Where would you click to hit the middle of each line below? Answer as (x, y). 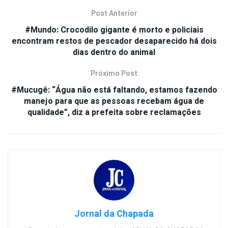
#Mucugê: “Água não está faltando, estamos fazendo (114, 90)
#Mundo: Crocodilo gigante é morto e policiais (114, 30)
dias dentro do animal (114, 53)
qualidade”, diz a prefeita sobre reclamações (114, 113)
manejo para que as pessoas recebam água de (114, 102)
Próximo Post (114, 74)
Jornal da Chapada (114, 214)
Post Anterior (114, 14)
